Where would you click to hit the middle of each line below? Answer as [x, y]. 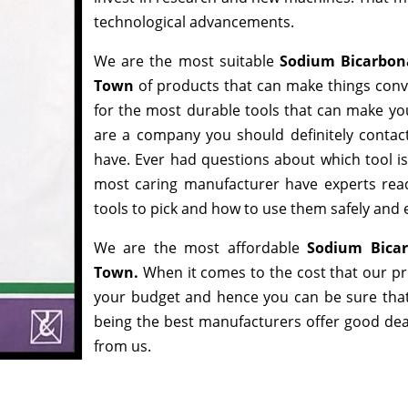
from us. [124, 346]
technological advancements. [194, 22]
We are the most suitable [187, 61]
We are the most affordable [201, 248]
